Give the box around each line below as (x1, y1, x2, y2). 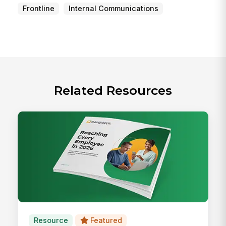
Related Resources (54, 83, 172, 98)
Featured (90, 215, 122, 225)
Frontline (22, 4, 54, 13)
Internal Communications (68, 4, 158, 13)
